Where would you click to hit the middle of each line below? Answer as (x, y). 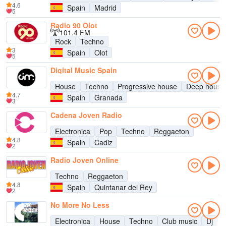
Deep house (206, 86)
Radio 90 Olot (74, 25)
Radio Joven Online (84, 160)
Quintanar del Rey (123, 187)
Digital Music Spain (84, 70)
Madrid (105, 8)
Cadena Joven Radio (86, 115)
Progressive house (147, 86)
